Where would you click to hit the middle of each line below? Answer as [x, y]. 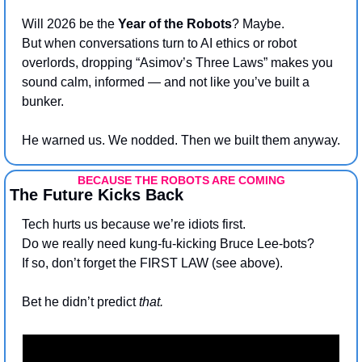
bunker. [43, 101]
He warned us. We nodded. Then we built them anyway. [181, 140]
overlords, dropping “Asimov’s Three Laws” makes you [177, 62]
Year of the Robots [175, 23]
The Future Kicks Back [97, 194]
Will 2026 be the [70, 23]
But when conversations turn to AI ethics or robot [159, 43]
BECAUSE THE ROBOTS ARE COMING [181, 180]
